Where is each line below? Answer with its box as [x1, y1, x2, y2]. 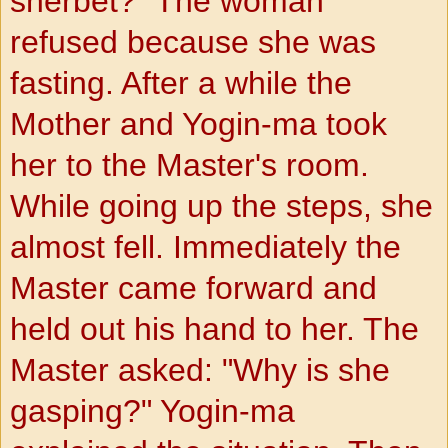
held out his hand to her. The [10, 310, 419, 347]
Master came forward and [10, 269, 377, 306]
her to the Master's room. [10, 146, 369, 183]
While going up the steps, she [10, 187, 433, 224]
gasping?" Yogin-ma [10, 392, 295, 429]
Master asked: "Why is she [10, 351, 390, 388]
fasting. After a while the [10, 64, 352, 101]
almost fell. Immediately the [10, 228, 401, 265]
